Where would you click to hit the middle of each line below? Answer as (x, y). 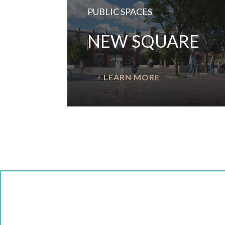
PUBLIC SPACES (120, 12)
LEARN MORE (132, 77)
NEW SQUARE (144, 41)
